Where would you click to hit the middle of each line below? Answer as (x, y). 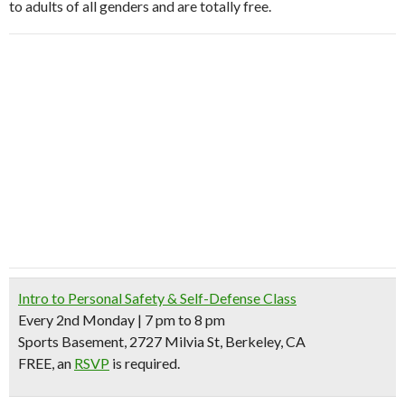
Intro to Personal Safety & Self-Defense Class (157, 298)
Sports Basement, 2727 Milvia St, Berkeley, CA (162, 341)
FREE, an (46, 363)
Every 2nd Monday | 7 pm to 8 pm (122, 320)
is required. (145, 363)
